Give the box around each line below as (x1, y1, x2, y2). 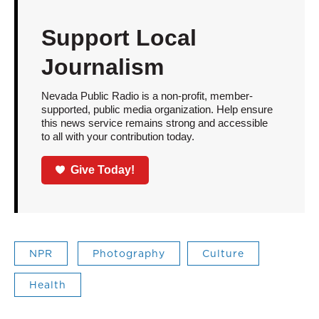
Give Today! (70, 163, 135, 176)
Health (29, 277, 66, 292)
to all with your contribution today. (41, 130, 194, 142)
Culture (202, 246, 244, 261)
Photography (93, 246, 165, 261)
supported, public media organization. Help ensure (41, 103, 273, 115)
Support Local (41, 25, 197, 51)
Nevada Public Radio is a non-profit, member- (41, 90, 253, 102)
